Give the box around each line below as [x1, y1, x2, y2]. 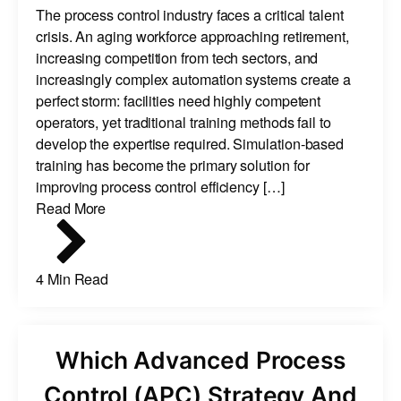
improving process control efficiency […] [36, 175, 285, 197]
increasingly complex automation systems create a [36, 67, 352, 90]
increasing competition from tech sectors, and [36, 46, 319, 68]
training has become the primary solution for [36, 153, 310, 175]
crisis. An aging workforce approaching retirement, [36, 24, 349, 47]
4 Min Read [36, 267, 109, 289]
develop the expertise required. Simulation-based [36, 132, 345, 154]
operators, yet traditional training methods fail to [36, 110, 331, 132]
